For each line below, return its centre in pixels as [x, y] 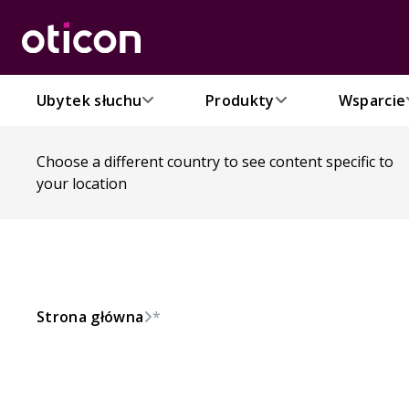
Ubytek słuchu [89, 100]
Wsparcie [372, 100]
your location [82, 184]
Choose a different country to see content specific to [215, 162]
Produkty [240, 100]
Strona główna [90, 317]
